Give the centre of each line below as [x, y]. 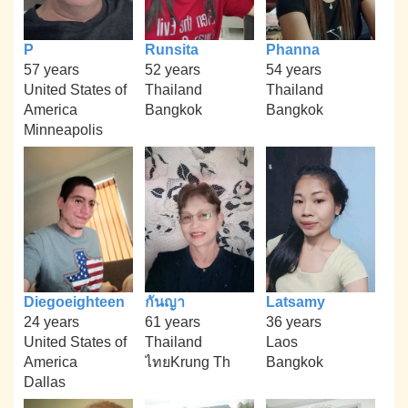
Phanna [292, 49]
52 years [172, 69]
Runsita [171, 49]
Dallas [45, 382]
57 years [52, 69]
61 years [172, 321]
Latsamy [295, 301]
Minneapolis [64, 129]
